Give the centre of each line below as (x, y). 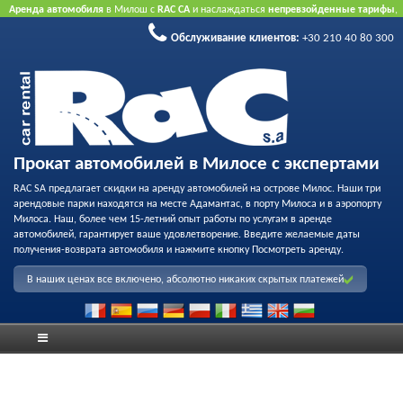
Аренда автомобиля (56, 10)
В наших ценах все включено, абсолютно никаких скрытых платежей (185, 280)
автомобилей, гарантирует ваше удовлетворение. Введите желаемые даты (187, 235)
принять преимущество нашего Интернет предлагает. (133, 44)
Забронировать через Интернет (324, 27)
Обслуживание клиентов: (235, 38)
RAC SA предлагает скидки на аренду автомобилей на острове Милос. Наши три (197, 189)
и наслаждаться (229, 10)
